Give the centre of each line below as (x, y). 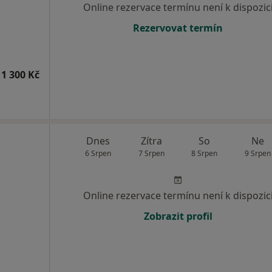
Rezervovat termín (178, 28)
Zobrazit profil (178, 216)
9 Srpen (257, 153)
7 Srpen (151, 153)
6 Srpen (98, 153)
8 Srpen (205, 153)
